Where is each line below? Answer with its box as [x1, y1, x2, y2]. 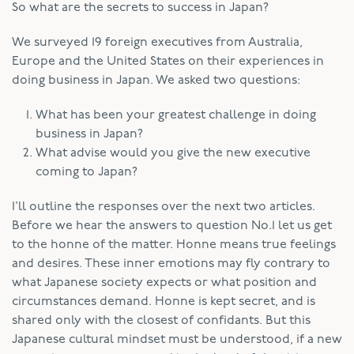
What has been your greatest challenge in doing [36, 108, 316, 122]
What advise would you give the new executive [36, 146, 311, 160]
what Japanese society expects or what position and [12, 276, 317, 289]
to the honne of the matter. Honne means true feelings [12, 238, 336, 251]
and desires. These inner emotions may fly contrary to [12, 257, 330, 270]
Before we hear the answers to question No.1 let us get [12, 219, 332, 232]
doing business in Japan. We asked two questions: [12, 73, 300, 87]
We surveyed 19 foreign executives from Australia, [12, 36, 303, 49]
